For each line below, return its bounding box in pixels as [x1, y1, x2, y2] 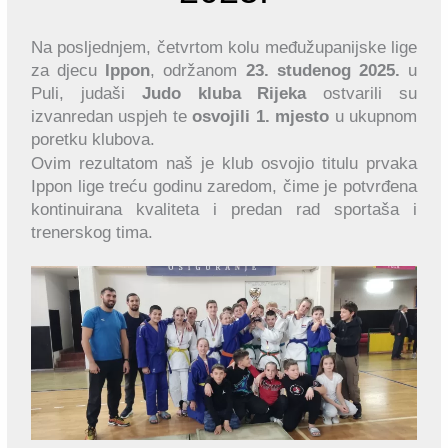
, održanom [150, 60, 246, 80]
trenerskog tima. [31, 223, 154, 243]
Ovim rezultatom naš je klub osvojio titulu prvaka [31, 154, 417, 174]
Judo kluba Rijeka [141, 83, 307, 103]
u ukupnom [329, 106, 417, 126]
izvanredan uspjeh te [31, 106, 193, 126]
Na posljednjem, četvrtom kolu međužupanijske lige [31, 37, 417, 57]
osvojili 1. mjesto [192, 106, 330, 126]
